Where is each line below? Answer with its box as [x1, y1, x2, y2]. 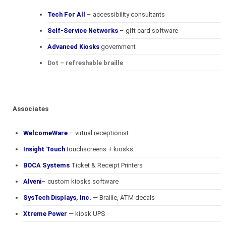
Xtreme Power [23, 209, 67, 217]
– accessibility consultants [85, 10, 165, 18]
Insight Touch [23, 145, 65, 153]
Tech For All [47, 10, 85, 18]
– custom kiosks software [41, 177, 119, 185]
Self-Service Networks [47, 26, 118, 34]
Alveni [23, 177, 41, 185]
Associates [13, 104, 48, 112]
